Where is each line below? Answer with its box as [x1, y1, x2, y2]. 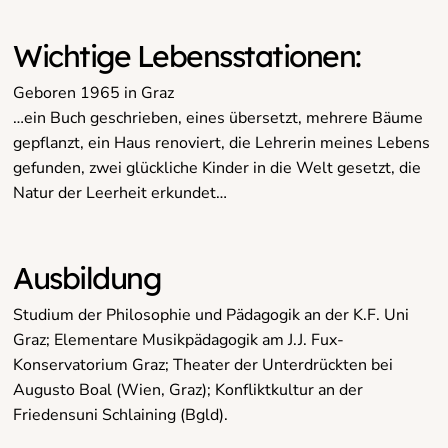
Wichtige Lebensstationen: [13, 36, 361, 75]
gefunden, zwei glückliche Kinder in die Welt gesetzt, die [13, 156, 422, 179]
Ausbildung [13, 258, 161, 297]
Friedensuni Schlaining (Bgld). [13, 403, 229, 426]
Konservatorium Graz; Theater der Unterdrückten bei [13, 353, 394, 376]
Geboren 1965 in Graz [13, 81, 175, 104]
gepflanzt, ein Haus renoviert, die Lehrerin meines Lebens [13, 131, 431, 154]
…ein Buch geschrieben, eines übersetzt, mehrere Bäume [13, 106, 424, 129]
